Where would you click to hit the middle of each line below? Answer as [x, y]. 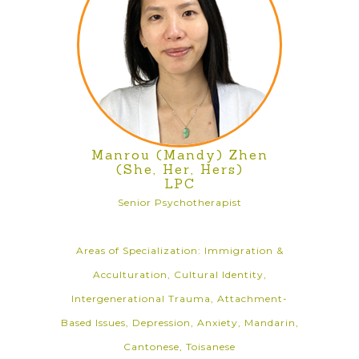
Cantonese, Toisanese [179, 347]
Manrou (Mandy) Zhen [179, 155]
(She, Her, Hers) [179, 169]
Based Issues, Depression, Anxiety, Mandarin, [179, 323]
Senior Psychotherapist [179, 202]
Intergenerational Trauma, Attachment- [179, 298]
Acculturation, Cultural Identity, [179, 274]
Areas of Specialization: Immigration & [179, 250]
